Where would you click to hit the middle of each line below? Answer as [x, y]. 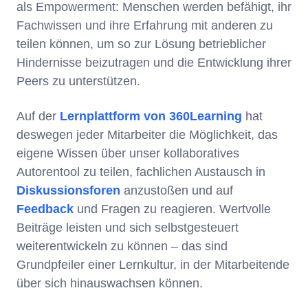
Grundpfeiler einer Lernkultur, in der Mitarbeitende [153, 265]
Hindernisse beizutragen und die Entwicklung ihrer [154, 63]
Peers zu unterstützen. [78, 81]
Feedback [45, 209]
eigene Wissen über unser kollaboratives [128, 154]
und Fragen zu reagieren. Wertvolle [172, 209]
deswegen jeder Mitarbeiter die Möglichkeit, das [147, 135]
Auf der [38, 117]
